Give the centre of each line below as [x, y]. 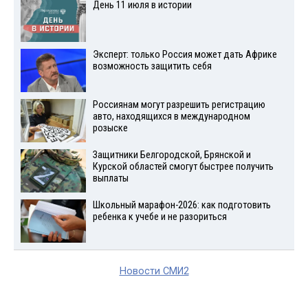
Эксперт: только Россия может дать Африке [185, 55]
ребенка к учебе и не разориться [159, 217]
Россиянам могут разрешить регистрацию [179, 105]
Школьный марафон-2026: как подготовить [181, 205]
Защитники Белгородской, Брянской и [172, 155]
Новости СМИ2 [154, 271]
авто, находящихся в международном [171, 117]
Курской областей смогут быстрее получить [183, 166]
